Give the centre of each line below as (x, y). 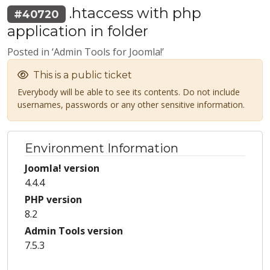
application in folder (78, 31)
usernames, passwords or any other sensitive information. (131, 105)
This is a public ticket (81, 75)
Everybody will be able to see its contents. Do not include (129, 92)
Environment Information (102, 149)
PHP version (53, 200)
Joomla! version (62, 168)
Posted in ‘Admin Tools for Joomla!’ (86, 52)
